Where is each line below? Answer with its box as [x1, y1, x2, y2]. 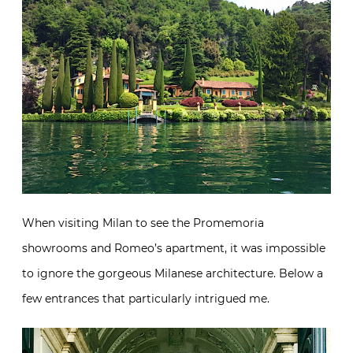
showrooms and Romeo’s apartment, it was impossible [22, 240, 325, 255]
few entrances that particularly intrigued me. [22, 291, 269, 306]
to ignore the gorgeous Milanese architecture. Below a [22, 266, 323, 281]
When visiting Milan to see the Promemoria [22, 215, 264, 230]
